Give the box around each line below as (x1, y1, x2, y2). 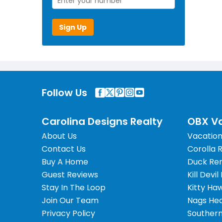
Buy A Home (42, 156, 88, 167)
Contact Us (42, 143, 86, 155)
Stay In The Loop (42, 181, 106, 193)
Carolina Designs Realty (42, 114, 163, 128)
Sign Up (59, 22, 87, 32)
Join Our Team (42, 194, 99, 206)
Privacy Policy (42, 207, 95, 219)
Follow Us (42, 85, 87, 100)
